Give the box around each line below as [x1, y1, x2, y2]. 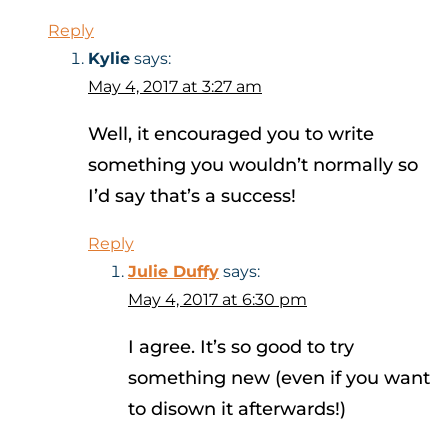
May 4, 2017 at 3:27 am [88, 77, 262, 97]
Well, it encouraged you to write [88, 123, 374, 146]
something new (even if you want [128, 367, 430, 390]
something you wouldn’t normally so [88, 154, 418, 177]
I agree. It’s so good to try [128, 336, 354, 359]
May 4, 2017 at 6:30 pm [128, 290, 307, 310]
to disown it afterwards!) [128, 398, 346, 421]
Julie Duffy [128, 262, 219, 282]
